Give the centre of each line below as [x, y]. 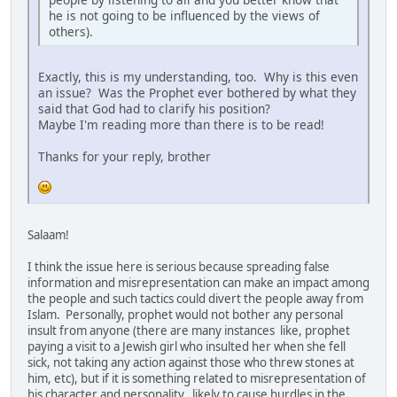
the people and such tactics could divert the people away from [195, 298]
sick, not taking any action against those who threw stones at [191, 362]
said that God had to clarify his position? [154, 108]
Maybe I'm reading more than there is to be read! [181, 124]
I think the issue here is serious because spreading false [179, 266]
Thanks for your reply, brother [125, 156]
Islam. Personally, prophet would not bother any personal [185, 314]
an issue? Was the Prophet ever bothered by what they [197, 92]
